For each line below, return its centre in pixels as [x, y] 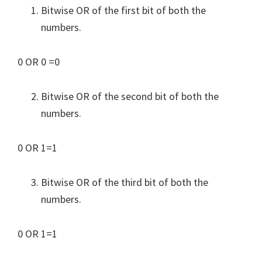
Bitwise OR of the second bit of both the [130, 96]
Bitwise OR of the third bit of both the [125, 182]
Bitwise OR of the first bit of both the [123, 10]
